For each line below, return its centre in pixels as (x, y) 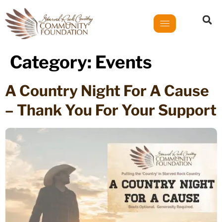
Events (124, 62)
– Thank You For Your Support (111, 110)
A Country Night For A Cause (107, 91)
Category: (53, 62)
